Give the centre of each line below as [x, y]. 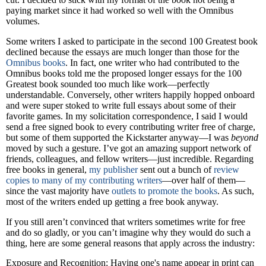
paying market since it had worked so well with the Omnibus [120, 10]
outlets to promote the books [164, 191]
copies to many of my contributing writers [84, 180]
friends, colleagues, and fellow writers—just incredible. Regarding [130, 159]
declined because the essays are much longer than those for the [123, 52]
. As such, [236, 191]
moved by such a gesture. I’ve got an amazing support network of [129, 148]
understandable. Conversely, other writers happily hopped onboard [130, 94]
